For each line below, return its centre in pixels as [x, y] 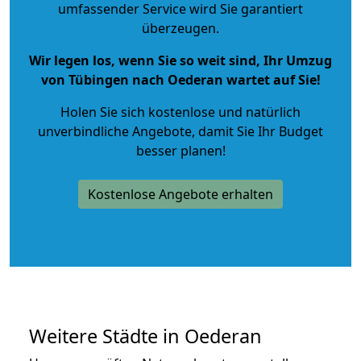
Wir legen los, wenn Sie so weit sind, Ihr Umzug [180, 60]
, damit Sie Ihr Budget [257, 131]
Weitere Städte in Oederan [145, 336]
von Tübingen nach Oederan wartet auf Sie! [180, 79]
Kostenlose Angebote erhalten [180, 194]
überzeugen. [180, 28]
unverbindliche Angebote [115, 131]
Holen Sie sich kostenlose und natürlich [180, 112]
